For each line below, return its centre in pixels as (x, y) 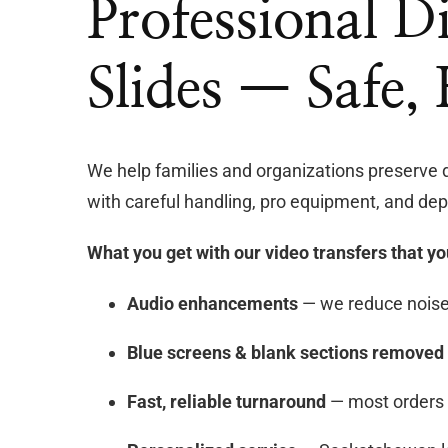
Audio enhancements (212, 303)
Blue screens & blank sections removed (285, 352)
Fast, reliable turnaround (226, 401)
